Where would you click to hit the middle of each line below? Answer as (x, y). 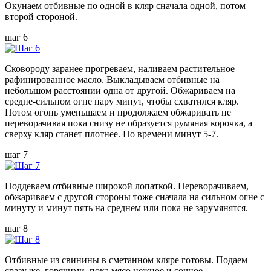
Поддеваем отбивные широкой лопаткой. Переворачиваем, (127, 186)
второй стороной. (41, 16)
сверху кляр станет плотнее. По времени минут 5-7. (112, 134)
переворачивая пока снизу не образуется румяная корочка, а (129, 123)
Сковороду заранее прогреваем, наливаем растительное (120, 68)
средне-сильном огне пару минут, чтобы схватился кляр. (122, 101)
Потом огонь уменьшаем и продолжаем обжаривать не (118, 112)
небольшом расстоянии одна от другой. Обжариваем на (120, 90)
